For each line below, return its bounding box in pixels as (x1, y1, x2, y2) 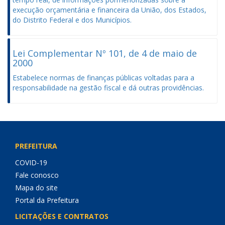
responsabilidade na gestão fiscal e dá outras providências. (13, 83, 204, 92)
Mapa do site (15, 183, 58, 192)
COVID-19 (15, 158, 47, 167)
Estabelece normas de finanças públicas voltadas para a (13, 73, 194, 82)
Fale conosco (15, 170, 59, 180)
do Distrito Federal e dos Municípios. (13, 15, 132, 25)
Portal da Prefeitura (15, 195, 79, 205)
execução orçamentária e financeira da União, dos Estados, (13, 5, 206, 15)
